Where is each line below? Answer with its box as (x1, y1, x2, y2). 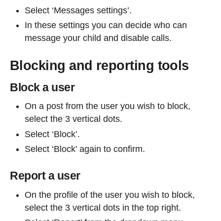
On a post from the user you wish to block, (25, 101, 190, 111)
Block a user (10, 80, 75, 94)
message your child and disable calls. (25, 33, 172, 43)
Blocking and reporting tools (10, 58, 189, 73)
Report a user (10, 169, 80, 183)
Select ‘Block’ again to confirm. (25, 144, 145, 154)
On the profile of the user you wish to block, (25, 189, 195, 200)
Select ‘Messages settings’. (25, 5, 132, 15)
